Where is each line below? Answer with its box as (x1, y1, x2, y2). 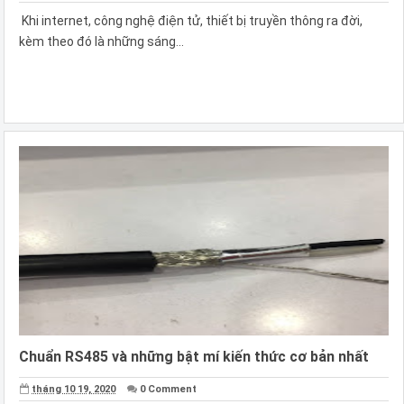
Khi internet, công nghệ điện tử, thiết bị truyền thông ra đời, (19, 13, 363, 28)
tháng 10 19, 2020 (32, 382, 116, 395)
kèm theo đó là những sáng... (19, 33, 184, 49)
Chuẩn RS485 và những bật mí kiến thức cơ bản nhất (19, 347, 369, 365)
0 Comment (140, 382, 197, 395)
